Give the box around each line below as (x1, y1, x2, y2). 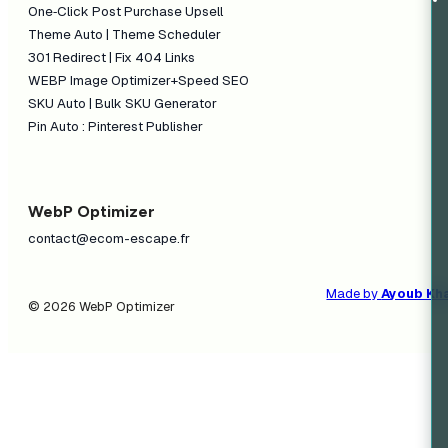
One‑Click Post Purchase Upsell (28, 3, 224, 21)
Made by (326, 284, 382, 302)
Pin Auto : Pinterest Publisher (28, 118, 204, 136)
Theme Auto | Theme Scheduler (28, 26, 222, 44)
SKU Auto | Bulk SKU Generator (28, 95, 218, 113)
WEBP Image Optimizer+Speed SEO (28, 72, 250, 90)
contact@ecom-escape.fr (28, 229, 191, 247)
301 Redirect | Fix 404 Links (28, 49, 196, 67)
